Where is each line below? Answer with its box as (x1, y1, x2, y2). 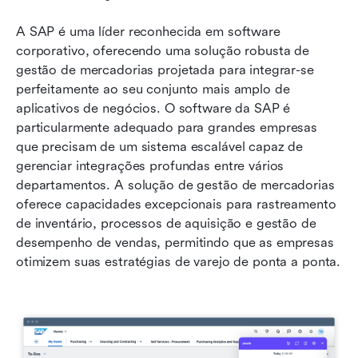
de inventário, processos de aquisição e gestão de (16, 216, 316, 232)
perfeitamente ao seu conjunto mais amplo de (16, 82, 290, 97)
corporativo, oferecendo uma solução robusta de (16, 43, 310, 59)
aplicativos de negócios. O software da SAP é (16, 101, 291, 117)
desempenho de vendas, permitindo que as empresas (16, 235, 334, 251)
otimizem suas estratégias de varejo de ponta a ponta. (16, 254, 341, 270)
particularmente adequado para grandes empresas (16, 120, 318, 136)
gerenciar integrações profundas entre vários (16, 158, 284, 174)
